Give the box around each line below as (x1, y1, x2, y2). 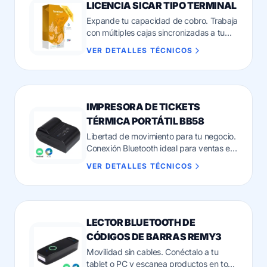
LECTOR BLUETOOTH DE (86, 216, 195, 228)
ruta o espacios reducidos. (86, 155, 184, 165)
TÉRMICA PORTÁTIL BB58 (86, 115, 204, 127)
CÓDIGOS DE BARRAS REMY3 (86, 231, 222, 243)
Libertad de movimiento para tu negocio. (86, 131, 236, 141)
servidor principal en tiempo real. (86, 39, 206, 49)
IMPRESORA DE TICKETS (86, 101, 201, 113)
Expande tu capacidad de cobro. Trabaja (86, 15, 238, 26)
